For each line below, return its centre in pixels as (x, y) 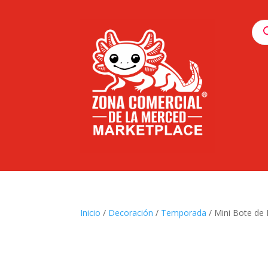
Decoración (131, 212)
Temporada (184, 212)
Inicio (91, 212)
